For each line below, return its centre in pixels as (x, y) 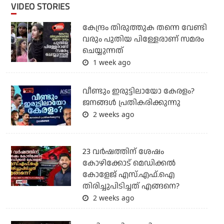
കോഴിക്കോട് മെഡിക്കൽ (129, 163)
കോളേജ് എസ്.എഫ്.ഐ (128, 175)
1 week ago (110, 62)
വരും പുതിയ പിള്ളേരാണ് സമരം (143, 39)
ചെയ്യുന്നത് (103, 51)
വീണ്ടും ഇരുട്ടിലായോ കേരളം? (138, 91)
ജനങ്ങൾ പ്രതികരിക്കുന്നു (131, 103)
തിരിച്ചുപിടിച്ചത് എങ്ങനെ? (131, 186)
